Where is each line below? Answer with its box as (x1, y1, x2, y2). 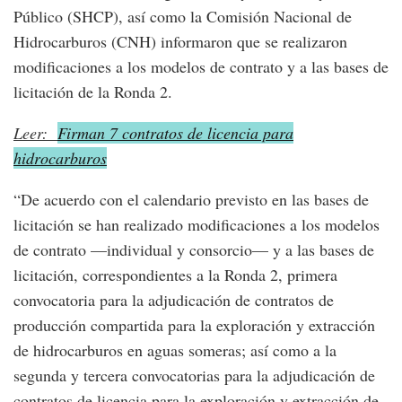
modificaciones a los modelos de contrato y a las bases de (13, 55, 389, 77)
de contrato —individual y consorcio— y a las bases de (13, 238, 374, 260)
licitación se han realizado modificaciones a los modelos (13, 213, 380, 235)
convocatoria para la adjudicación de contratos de (13, 288, 334, 310)
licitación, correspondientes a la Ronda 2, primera (13, 263, 337, 285)
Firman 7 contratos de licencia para (57, 121, 293, 144)
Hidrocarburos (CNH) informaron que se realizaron (13, 30, 347, 52)
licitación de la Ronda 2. (13, 80, 172, 102)
